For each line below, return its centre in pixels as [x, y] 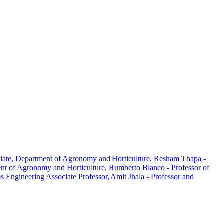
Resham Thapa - [180, 158]
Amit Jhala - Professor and [152, 176]
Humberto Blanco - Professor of [159, 167]
